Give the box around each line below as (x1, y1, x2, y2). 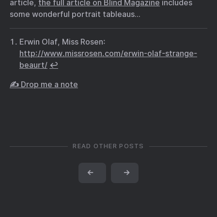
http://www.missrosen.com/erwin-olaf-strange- (19, 49, 197, 59)
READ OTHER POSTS (73, 142, 144, 150)
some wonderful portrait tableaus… (10, 10, 140, 19)
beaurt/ (19, 61, 47, 70)
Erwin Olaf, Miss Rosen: (19, 37, 106, 47)
